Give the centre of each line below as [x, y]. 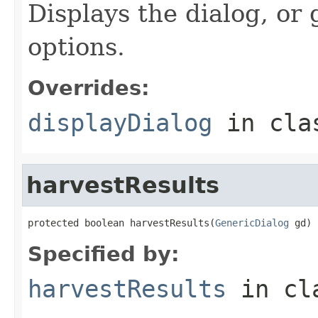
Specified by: [104, 254]
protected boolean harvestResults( [121, 223]
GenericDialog [252, 223]
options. [76, 46]
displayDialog [120, 122]
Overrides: [89, 88]
